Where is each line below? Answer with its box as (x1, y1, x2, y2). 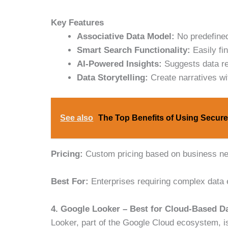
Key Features (51, 18, 104, 28)
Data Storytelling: (77, 73, 149, 83)
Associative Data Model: (77, 32, 175, 42)
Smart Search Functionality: (77, 45, 191, 55)
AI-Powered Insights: (77, 59, 162, 69)
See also (60, 113, 94, 122)
